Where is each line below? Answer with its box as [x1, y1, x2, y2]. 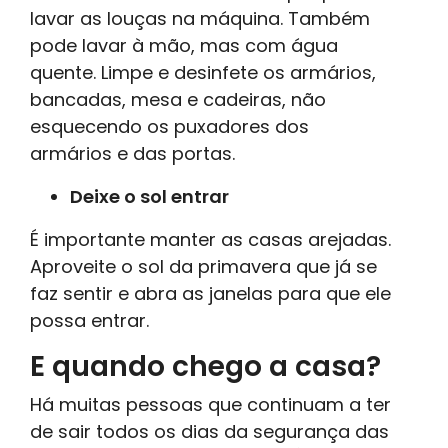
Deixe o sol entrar [70, 184, 229, 210]
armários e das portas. [30, 141, 235, 167]
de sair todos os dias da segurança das [30, 419, 389, 445]
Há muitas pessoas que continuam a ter [30, 392, 391, 418]
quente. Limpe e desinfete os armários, [30, 60, 376, 86]
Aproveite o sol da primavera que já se [30, 254, 377, 280]
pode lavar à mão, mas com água [30, 33, 338, 59]
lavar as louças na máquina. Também [30, 6, 370, 32]
